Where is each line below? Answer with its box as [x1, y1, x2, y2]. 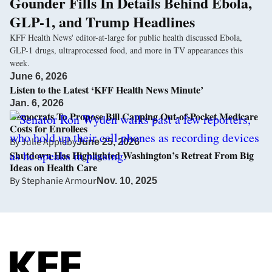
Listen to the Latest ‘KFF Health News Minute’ [10, 83, 203, 97]
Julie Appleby [21, 135, 76, 149]
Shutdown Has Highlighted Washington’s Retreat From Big [10, 148, 254, 163]
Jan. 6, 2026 [10, 98, 64, 109]
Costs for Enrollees [10, 121, 87, 136]
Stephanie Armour [21, 174, 97, 188]
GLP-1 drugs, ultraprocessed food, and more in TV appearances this [10, 44, 243, 56]
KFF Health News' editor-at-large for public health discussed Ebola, [10, 32, 242, 44]
